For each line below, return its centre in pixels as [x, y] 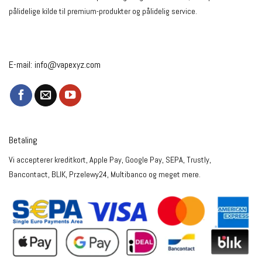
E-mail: [22, 64]
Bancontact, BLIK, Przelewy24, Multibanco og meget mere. [105, 175]
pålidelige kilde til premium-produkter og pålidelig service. [103, 11]
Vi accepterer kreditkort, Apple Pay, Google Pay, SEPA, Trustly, [110, 160]
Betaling [23, 140]
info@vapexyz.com [68, 64]
